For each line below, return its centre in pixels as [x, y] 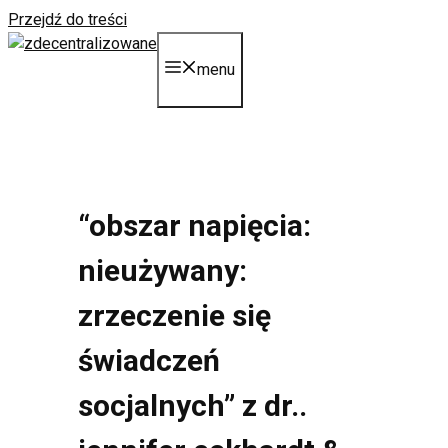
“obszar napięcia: [194, 225]
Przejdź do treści [67, 19]
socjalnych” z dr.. [192, 405]
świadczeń [149, 360]
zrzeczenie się [174, 315]
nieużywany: [162, 270]
